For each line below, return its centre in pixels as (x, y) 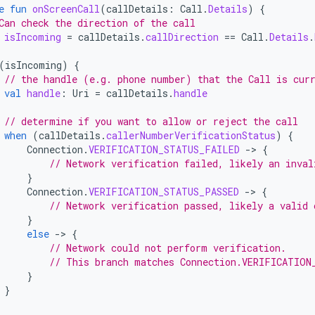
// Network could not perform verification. (168, 248)
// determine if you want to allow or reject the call (151, 121)
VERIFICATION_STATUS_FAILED (164, 149)
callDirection (182, 37)
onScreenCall (66, 9)
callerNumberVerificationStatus (191, 135)
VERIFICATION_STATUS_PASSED (164, 192)
